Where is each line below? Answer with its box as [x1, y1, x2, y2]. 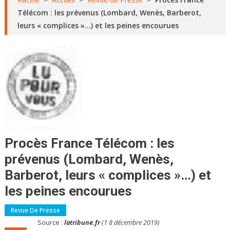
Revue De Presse [10, 205, 60, 215]
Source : [37, 218, 65, 227]
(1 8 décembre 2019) [102, 218, 160, 227]
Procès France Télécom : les [4, 135, 175, 151]
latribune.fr [64, 218, 102, 227]
